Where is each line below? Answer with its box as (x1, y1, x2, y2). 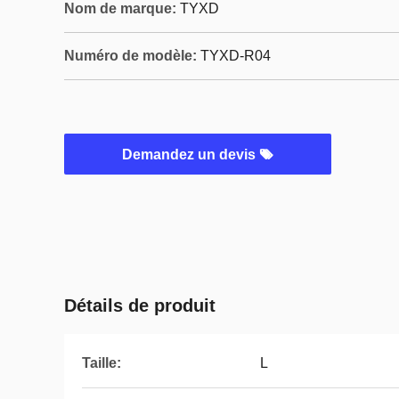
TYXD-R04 (200, 48, 271, 63)
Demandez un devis (122, 147, 259, 162)
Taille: (82, 355, 121, 370)
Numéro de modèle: (64, 48, 197, 63)
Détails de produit (64, 296, 216, 315)
